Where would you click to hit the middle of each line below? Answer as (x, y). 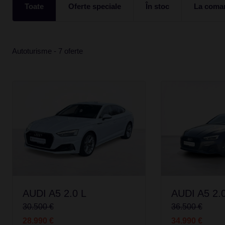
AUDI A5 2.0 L (54, 194)
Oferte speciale (95, 6)
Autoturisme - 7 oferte (47, 51)
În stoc (157, 6)
